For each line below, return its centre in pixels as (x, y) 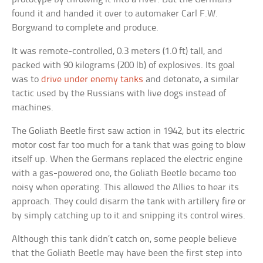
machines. (33, 108)
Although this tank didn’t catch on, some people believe (124, 240)
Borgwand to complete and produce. (85, 28)
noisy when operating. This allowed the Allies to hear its (126, 188)
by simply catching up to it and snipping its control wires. (129, 216)
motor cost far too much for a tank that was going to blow (129, 146)
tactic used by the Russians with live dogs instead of (119, 94)
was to (27, 80)
